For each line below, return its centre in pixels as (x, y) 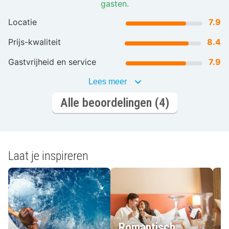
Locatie (22, 22)
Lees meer (107, 82)
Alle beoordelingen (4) (114, 102)
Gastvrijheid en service (52, 62)
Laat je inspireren (48, 156)
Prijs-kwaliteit (35, 42)
